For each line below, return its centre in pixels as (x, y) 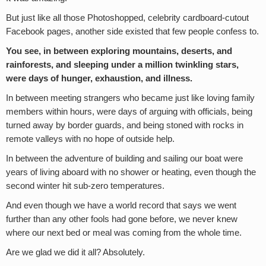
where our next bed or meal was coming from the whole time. (124, 232)
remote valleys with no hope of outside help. (90, 139)
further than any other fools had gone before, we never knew (122, 219)
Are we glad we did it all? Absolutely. (75, 252)
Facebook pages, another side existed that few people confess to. (132, 31)
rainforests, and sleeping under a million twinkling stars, (122, 64)
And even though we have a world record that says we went (121, 205)
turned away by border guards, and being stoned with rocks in (125, 125)
